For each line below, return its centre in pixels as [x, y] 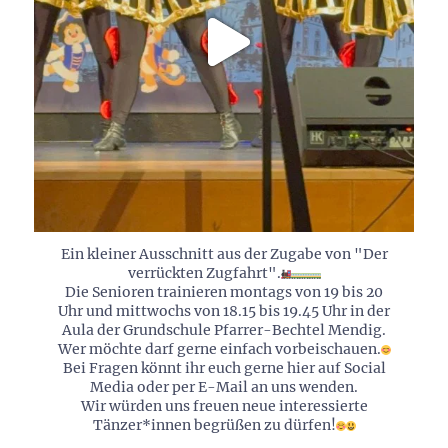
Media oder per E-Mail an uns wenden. [224, 387]
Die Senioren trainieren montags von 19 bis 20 [224, 292]
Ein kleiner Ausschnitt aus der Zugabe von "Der [224, 254]
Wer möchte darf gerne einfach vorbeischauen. [219, 349]
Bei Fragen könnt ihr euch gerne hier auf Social [224, 368]
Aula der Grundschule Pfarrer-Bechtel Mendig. [224, 330]
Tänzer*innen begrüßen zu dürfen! [214, 425]
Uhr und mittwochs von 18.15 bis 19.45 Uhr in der [224, 311]
